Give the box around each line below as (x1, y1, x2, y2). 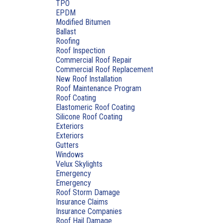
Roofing (56, 36, 80, 46)
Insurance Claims (56, 197, 108, 207)
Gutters (56, 140, 79, 150)
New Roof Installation (56, 74, 122, 84)
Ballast (56, 27, 76, 36)
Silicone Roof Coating (56, 112, 122, 121)
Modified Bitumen (56, 17, 111, 27)
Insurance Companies (56, 207, 122, 216)
